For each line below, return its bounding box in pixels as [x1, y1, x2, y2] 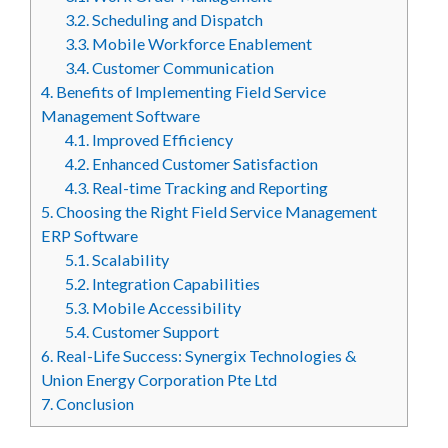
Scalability [89, 250, 170, 269]
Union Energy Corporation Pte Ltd [41, 370, 280, 389]
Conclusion [53, 394, 137, 413]
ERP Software [41, 226, 141, 245]
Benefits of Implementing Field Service [53, 82, 326, 101]
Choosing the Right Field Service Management [53, 202, 377, 221]
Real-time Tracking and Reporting [89, 178, 329, 197]
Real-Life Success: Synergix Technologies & [53, 346, 357, 365]
